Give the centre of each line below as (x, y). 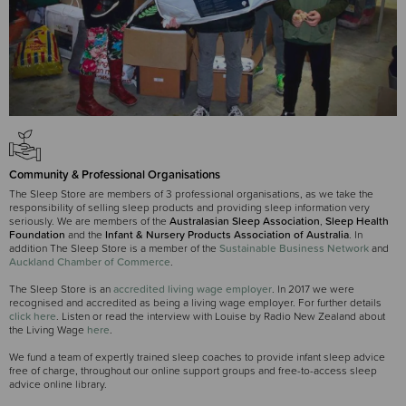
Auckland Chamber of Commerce (90, 261)
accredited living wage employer (193, 289)
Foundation (37, 234)
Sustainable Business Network (294, 248)
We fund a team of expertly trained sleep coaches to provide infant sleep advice (197, 357)
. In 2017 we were (313, 289)
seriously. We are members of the (88, 221)
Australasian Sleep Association (243, 221)
